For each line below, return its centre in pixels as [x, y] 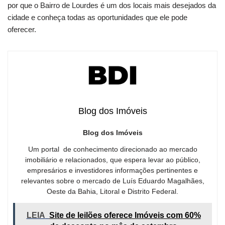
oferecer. [22, 30]
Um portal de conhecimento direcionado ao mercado [113, 149]
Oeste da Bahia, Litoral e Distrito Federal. [113, 191]
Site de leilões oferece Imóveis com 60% [125, 215]
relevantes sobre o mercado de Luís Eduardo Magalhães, [113, 181]
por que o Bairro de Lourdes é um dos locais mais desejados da [112, 6]
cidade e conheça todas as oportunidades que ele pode [97, 18]
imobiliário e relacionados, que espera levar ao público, [113, 159]
